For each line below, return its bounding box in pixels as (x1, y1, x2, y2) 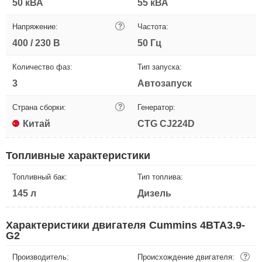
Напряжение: (12, 22, 58, 32)
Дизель (137, 188, 171, 199)
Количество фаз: (12, 63, 73, 72)
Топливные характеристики (6, 150, 150, 162)
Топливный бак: (12, 173, 67, 182)
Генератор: (137, 103, 175, 112)
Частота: (137, 22, 168, 32)
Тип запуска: (137, 63, 182, 72)
